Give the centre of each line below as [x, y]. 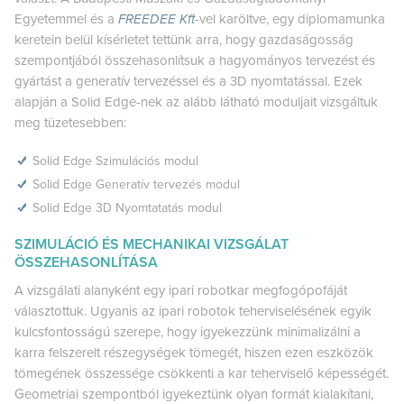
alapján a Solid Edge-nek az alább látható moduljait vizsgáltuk [196, 101]
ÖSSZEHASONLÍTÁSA [86, 262]
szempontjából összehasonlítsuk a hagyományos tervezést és [195, 60]
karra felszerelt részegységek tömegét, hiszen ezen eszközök [194, 352]
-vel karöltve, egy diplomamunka [290, 18]
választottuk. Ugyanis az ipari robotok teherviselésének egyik [193, 311]
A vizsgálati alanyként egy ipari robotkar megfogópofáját [181, 290]
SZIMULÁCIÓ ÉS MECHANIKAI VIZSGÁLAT [151, 244]
